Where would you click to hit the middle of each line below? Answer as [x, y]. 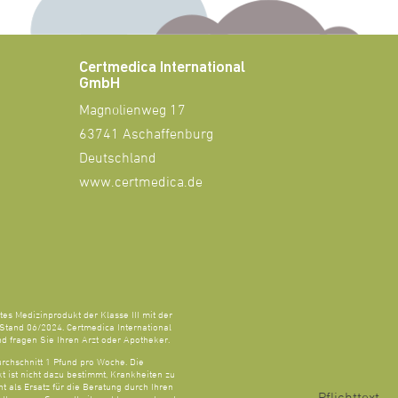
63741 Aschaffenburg [147, 135]
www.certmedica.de [141, 183]
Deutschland [118, 159]
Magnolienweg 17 [133, 111]
